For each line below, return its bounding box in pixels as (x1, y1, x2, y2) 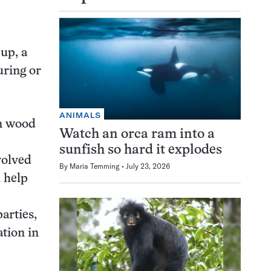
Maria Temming (70, 161, 120, 171)
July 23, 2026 (126, 161, 170, 171)
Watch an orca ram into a (59, 128, 215, 141)
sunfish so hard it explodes (59, 143, 222, 157)
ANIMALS (59, 110, 102, 120)
